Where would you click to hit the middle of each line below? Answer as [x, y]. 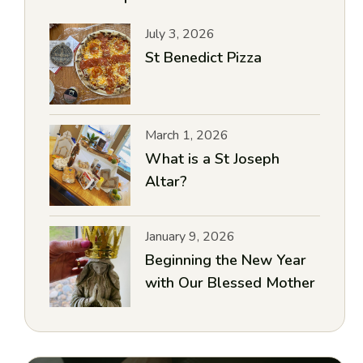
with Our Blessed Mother [231, 283]
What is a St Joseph [213, 159]
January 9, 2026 [190, 237]
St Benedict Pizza [204, 58]
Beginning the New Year [226, 260]
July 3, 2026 [180, 34]
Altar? [167, 181]
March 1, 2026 [187, 135]
